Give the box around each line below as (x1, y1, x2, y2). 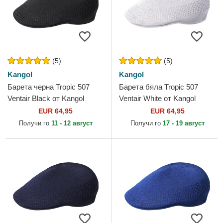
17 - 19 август (162, 119, 205, 127)
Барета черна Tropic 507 (7, 83, 90, 92)
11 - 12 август (51, 119, 93, 127)
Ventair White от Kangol (119, 94, 196, 103)
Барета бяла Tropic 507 (119, 83, 198, 92)
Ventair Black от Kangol (7, 94, 84, 103)
